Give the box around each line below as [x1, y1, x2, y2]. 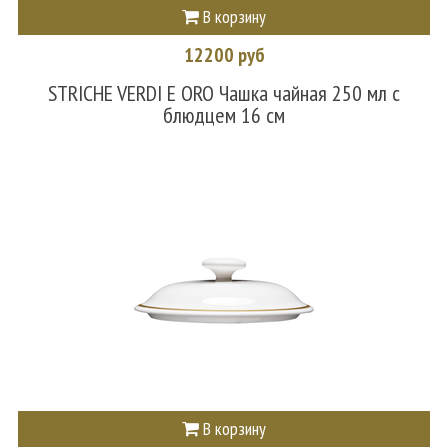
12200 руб [183, 41, 265, 68]
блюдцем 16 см [163, 100, 285, 129]
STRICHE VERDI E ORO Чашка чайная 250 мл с [48, 78, 400, 107]
